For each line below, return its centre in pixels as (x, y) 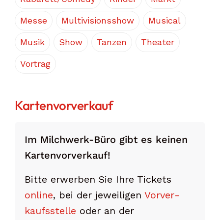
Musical (165, 20)
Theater (158, 42)
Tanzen (112, 42)
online (39, 195)
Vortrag (35, 63)
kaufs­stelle (50, 210)
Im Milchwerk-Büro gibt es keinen (106, 139)
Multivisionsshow (98, 20)
